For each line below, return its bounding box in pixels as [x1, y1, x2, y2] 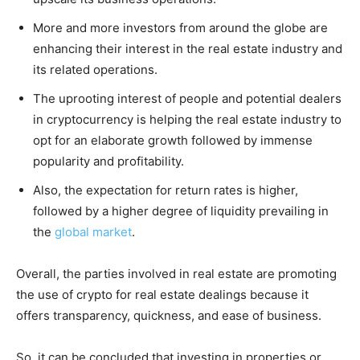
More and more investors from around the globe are [33, 19, 328, 35]
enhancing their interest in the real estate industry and [33, 40, 342, 56]
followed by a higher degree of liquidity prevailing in [33, 202, 329, 219]
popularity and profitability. [33, 153, 184, 169]
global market [55, 223, 132, 239]
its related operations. [33, 61, 157, 77]
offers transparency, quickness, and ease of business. [16, 307, 321, 323]
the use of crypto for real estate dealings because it [16, 286, 309, 302]
